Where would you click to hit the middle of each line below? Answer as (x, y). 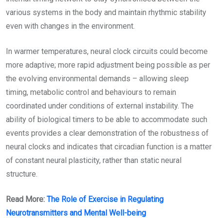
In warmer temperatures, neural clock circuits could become (107, 52)
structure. (23, 174)
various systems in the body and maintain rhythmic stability (106, 13)
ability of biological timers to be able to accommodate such (107, 120)
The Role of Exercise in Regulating (105, 200)
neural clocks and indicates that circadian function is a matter (109, 147)
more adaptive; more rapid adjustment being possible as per (108, 65)
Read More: (26, 200)
